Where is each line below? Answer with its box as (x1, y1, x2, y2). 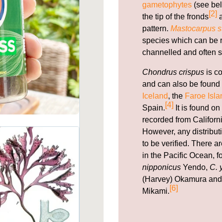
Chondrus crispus (142, 67, 204, 76)
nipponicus (142, 163, 181, 171)
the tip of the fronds (142, 12, 209, 21)
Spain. (142, 103, 165, 112)
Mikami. (142, 186, 169, 195)
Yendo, (181, 163, 210, 171)
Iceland (142, 91, 168, 100)
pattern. (142, 24, 170, 33)
